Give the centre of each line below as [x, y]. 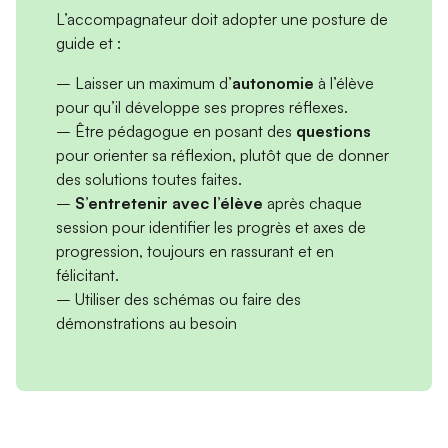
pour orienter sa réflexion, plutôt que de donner [222, 155]
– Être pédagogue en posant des [176, 131]
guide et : [88, 43]
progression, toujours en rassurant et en [195, 251]
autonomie [273, 83]
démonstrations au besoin [146, 323]
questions [333, 131]
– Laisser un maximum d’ [144, 83]
